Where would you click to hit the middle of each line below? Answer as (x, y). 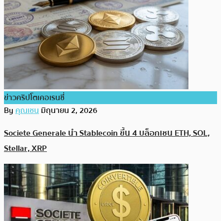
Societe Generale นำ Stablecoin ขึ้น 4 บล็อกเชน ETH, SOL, (107, 133)
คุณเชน (27, 110)
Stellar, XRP (25, 148)
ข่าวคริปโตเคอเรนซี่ (34, 97)
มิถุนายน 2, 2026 (69, 110)
